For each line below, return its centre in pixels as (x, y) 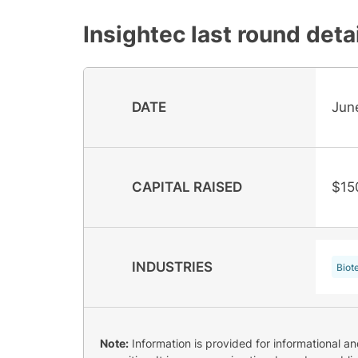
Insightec (134, 34)
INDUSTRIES (172, 267)
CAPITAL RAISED (187, 187)
